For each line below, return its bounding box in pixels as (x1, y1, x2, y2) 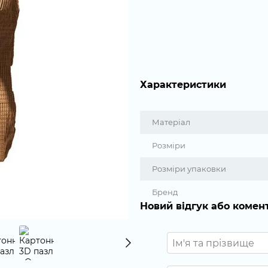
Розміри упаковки (152, 164, 226, 173)
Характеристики (140, 79, 226, 90)
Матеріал (152, 117, 190, 127)
